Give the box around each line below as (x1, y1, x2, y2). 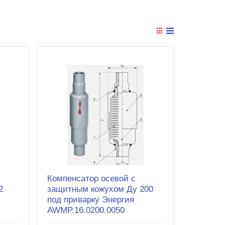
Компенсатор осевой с (47, 173, 136, 183)
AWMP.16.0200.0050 (47, 205, 125, 215)
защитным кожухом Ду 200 (47, 184, 153, 194)
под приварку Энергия (47, 194, 134, 204)
